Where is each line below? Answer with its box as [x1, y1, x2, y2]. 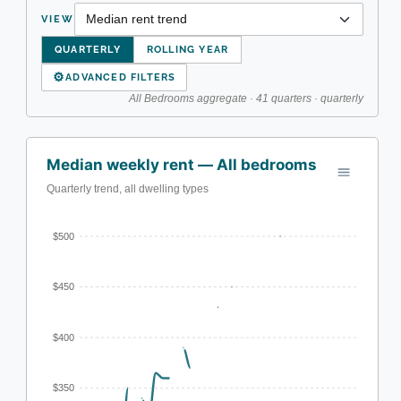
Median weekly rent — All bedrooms [47, 155, 317, 174]
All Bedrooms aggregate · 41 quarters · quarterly [129, 91, 363, 105]
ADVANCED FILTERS [65, 71, 176, 83]
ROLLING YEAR [146, 43, 229, 55]
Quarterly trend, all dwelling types [47, 182, 209, 195]
